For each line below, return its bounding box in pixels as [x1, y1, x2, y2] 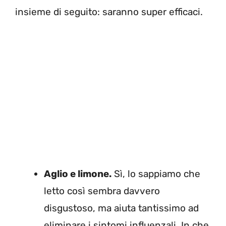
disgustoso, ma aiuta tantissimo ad [44, 202, 199, 214]
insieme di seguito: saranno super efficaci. [15, 6, 203, 18]
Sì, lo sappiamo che [111, 167, 200, 180]
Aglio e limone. [44, 167, 111, 180]
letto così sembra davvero [44, 185, 160, 197]
